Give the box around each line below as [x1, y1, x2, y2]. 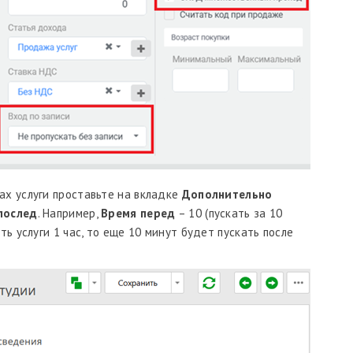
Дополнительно [181, 187, 273, 202]
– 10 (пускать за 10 [175, 206, 283, 221]
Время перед [101, 206, 176, 221]
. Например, [37, 206, 102, 221]
